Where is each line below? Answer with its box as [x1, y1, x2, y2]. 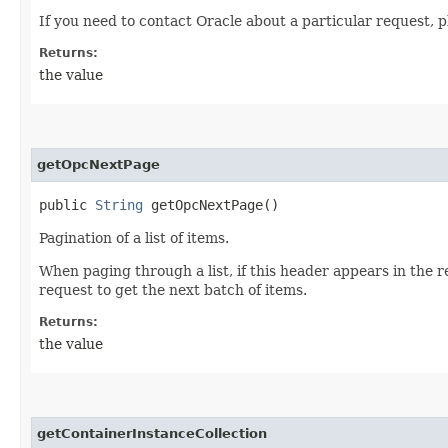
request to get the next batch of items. [39, 281, 307, 298]
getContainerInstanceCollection [37, 425, 267, 441]
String [95, 196, 143, 213]
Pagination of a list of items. [39, 229, 229, 246]
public [39, 196, 95, 213]
